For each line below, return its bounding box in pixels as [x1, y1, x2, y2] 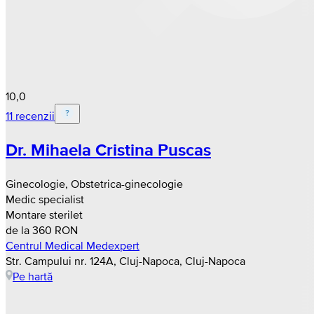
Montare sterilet [6, 208, 83, 221]
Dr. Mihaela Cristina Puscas [6, 137, 211, 163]
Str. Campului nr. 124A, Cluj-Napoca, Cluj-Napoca [6, 254, 245, 268]
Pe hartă [13, 270, 53, 283]
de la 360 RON [6, 224, 78, 237]
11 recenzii [6, 109, 55, 122]
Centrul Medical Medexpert [6, 239, 139, 252]
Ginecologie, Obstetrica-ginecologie [6, 177, 183, 191]
